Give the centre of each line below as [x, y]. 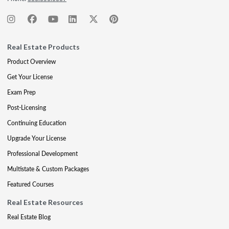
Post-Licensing [27, 108]
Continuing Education [37, 123]
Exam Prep [21, 92]
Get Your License [30, 77]
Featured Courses [30, 184]
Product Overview [31, 62]
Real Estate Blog [29, 217]
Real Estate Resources [45, 202]
